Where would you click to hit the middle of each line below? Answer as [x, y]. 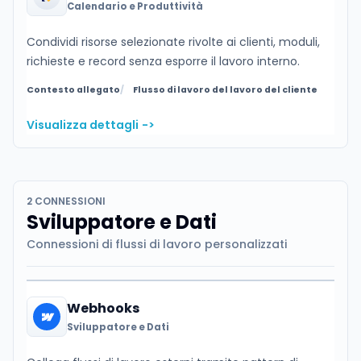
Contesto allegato [73, 90]
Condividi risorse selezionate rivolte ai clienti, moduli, [173, 42]
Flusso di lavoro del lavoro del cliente [226, 90]
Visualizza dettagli [83, 125]
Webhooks [103, 309]
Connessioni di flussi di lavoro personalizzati [157, 245]
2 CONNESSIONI [66, 201]
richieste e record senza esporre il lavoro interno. [163, 62]
